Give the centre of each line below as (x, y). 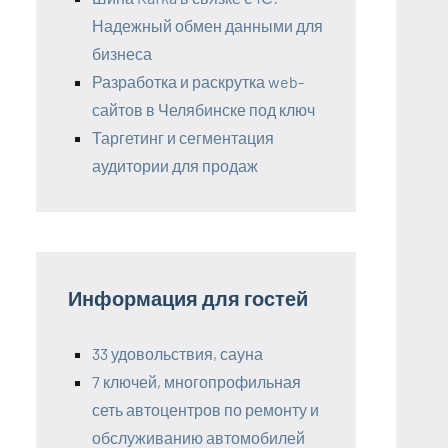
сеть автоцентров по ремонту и (205, 409)
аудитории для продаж (175, 165)
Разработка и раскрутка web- (198, 81)
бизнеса (122, 53)
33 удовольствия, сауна (177, 353)
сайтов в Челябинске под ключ (203, 109)
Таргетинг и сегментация (183, 137)
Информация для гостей (188, 297)
